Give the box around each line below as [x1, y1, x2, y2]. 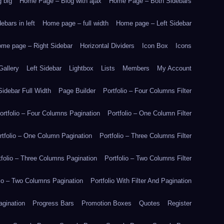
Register [167, 199, 191, 207]
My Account [157, 64, 191, 72]
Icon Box [142, 42, 168, 49]
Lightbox [69, 64, 93, 72]
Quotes [139, 199, 160, 207]
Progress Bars [32, 199, 74, 207]
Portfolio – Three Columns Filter [99, 132, 191, 139]
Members [122, 64, 149, 72]
